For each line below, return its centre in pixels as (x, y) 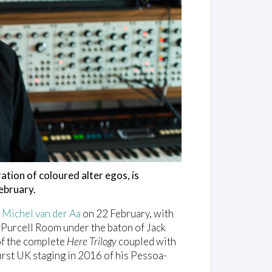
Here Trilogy (92, 242)
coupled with (146, 242)
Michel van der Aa (41, 214)
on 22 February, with (127, 214)
